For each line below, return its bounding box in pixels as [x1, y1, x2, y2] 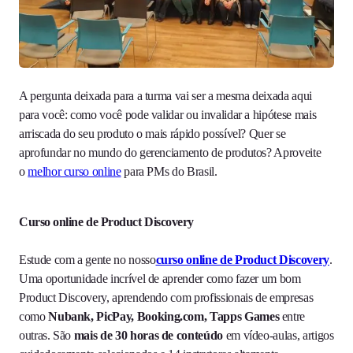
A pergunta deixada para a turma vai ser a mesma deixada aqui [19, 88, 312, 102]
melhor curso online [28, 164, 121, 178]
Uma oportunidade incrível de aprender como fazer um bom [19, 271, 301, 285]
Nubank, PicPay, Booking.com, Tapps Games [48, 309, 280, 323]
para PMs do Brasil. [121, 164, 217, 178]
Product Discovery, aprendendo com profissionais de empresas [19, 290, 314, 304]
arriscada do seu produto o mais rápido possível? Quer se [19, 126, 286, 140]
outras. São [19, 328, 74, 342]
